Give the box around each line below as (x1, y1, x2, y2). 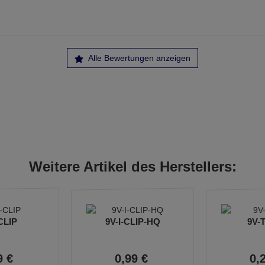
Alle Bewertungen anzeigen (86, 53, 190, 63)
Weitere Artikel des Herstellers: (28, 159, 237, 174)
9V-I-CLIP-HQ (105, 216, 160, 227)
